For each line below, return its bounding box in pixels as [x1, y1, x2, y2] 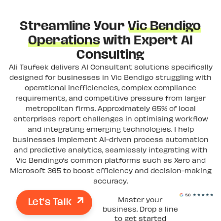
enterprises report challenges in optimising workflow [13, 113, 208, 123]
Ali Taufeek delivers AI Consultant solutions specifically [8, 62, 213, 71]
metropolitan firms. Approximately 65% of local [25, 103, 196, 112]
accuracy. [93, 176, 128, 185]
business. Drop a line [102, 204, 178, 213]
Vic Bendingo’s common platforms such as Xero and [15, 155, 206, 164]
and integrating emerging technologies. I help [27, 124, 194, 133]
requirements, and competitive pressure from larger [15, 93, 206, 102]
